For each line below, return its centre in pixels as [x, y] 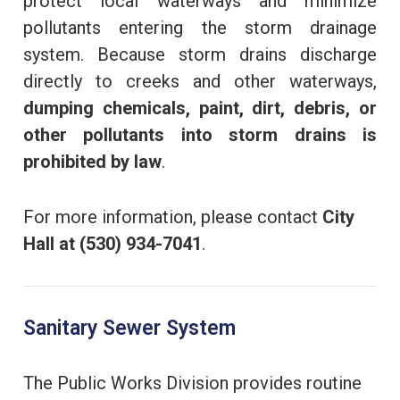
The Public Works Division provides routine [192, 383]
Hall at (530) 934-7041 [112, 243]
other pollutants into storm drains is [200, 134]
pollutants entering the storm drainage [200, 27]
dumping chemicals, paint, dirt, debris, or [200, 108]
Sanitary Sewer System [129, 328]
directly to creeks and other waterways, [200, 81]
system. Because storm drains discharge [200, 54]
